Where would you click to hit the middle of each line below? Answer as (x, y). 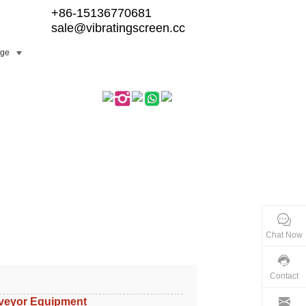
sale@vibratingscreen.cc (118, 28)
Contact (284, 276)
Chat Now (284, 235)
